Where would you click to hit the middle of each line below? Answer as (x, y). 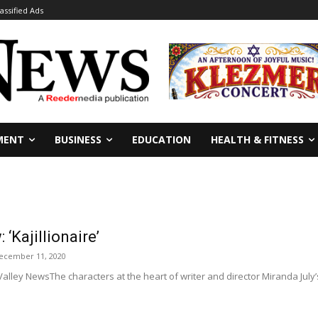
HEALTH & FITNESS (257, 139)
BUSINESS (78, 139)
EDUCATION (161, 139)
